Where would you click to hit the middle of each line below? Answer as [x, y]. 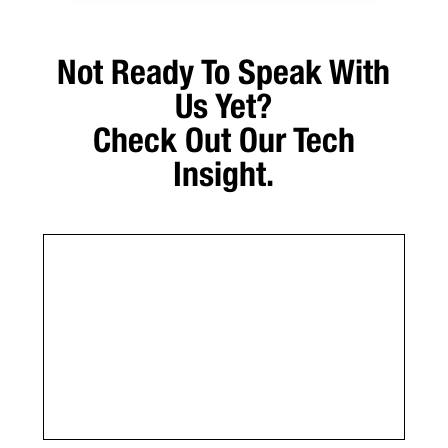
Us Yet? [224, 106]
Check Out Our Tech [223, 140]
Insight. [224, 174]
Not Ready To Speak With [224, 72]
